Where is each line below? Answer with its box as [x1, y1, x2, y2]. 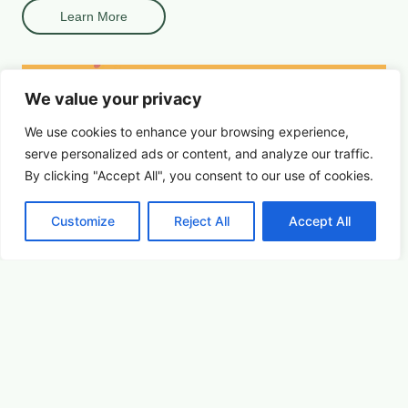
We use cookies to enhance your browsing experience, [25, 124, 349, 139]
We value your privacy [25, 89, 202, 108]
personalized [61, 146, 138, 161]
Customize [50, 213, 115, 229]
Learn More [60, 8, 127, 24]
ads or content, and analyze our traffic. [138, 146, 373, 161]
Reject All [173, 213, 229, 229]
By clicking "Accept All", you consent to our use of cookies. [25, 168, 373, 183]
